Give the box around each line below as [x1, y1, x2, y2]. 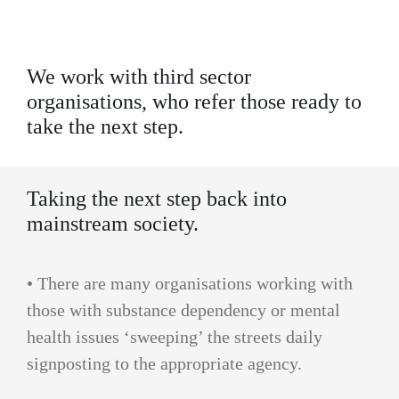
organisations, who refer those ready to [27, 90, 362, 114]
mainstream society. [27, 211, 199, 235]
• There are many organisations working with [27, 273, 353, 293]
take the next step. [27, 115, 183, 139]
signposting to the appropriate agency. [27, 353, 302, 373]
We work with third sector [27, 65, 251, 89]
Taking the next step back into [27, 186, 287, 210]
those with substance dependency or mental [27, 299, 340, 320]
